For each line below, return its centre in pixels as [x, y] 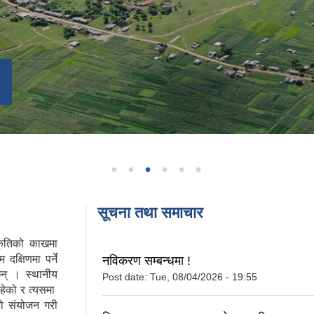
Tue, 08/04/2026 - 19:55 [204, 277]
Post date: [126, 277]
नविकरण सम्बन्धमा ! [146, 261]
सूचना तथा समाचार [150, 213]
